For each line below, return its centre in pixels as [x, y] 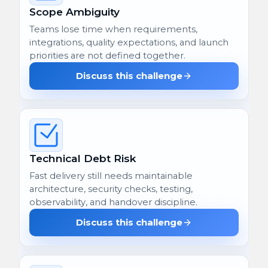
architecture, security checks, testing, [111, 189]
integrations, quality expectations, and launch [129, 42]
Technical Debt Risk [83, 158]
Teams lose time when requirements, [113, 29]
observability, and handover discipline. [113, 202]
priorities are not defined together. [107, 55]
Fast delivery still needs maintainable [111, 176]
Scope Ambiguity [74, 11]
